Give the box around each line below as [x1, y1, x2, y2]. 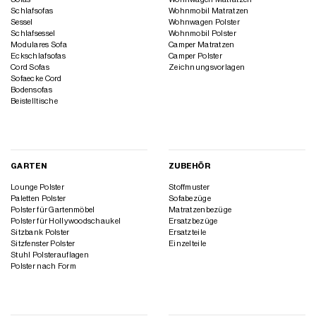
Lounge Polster [11, 183, 64, 192]
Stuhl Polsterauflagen [11, 251, 89, 260]
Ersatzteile [169, 229, 207, 237]
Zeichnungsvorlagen [169, 63, 245, 71]
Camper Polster [169, 51, 222, 60]
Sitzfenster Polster [11, 240, 75, 248]
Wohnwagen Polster [169, 18, 240, 26]
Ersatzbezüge [169, 217, 218, 226]
